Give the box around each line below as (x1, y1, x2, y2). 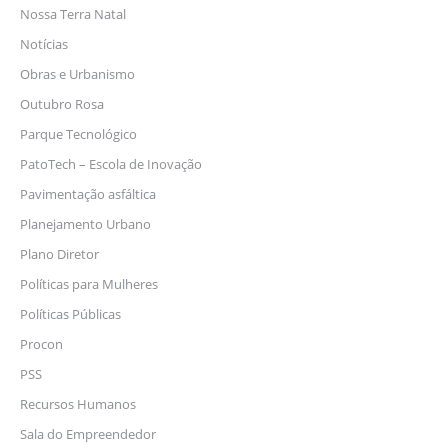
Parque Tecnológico (20, 125, 137, 144)
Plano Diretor (20, 245, 99, 264)
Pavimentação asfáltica (20, 185, 156, 204)
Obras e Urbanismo (20, 65, 135, 84)
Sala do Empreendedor (20, 425, 156, 444)
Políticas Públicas (20, 305, 121, 324)
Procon (20, 335, 63, 354)
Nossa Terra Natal (20, 5, 126, 24)
